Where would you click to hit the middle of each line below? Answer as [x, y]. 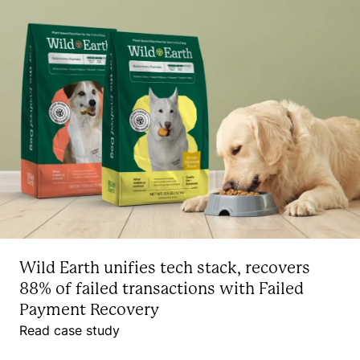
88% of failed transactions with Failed [162, 289]
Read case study [70, 331]
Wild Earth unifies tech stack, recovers [165, 268]
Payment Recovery [89, 310]
